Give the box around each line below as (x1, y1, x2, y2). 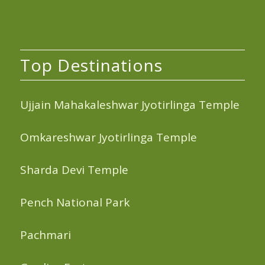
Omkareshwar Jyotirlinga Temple (20, 129, 197, 145)
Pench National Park (20, 195, 130, 211)
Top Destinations (20, 54, 163, 77)
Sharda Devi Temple (20, 161, 128, 177)
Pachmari (20, 227, 71, 243)
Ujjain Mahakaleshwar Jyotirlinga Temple (20, 96, 240, 112)
